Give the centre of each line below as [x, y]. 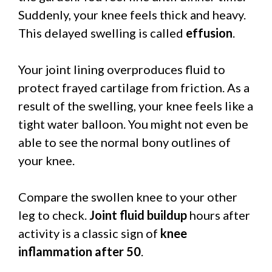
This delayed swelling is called [102, 32]
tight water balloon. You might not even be [133, 124]
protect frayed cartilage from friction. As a [134, 87]
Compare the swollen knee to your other [128, 196]
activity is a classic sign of [89, 233]
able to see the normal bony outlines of [124, 142]
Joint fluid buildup [138, 215]
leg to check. [54, 215]
